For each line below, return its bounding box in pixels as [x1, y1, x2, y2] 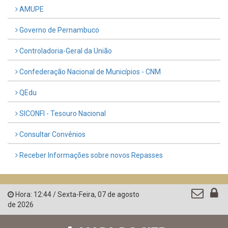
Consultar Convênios [18, 130, 85, 139]
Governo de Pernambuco [18, 26, 99, 35]
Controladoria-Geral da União [18, 47, 112, 55]
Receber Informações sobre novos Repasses [18, 151, 163, 160]
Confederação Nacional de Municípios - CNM [18, 68, 161, 76]
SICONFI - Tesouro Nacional [18, 109, 106, 118]
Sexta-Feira [58, 190, 95, 199]
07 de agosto [98, 190, 139, 199]
